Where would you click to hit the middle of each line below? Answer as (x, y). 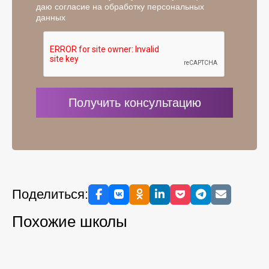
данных (51, 18)
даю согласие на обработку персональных (120, 7)
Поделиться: (50, 195)
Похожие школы (70, 222)
